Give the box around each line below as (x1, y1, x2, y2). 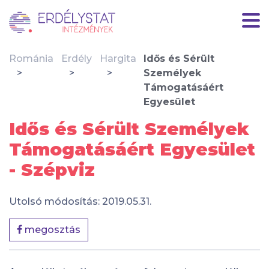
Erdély (61, 53, 92, 64)
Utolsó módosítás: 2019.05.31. (9, 196, 151, 207)
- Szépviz (9, 159, 95, 180)
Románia (9, 53, 53, 64)
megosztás (22, 224, 80, 235)
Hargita (99, 53, 136, 64)
